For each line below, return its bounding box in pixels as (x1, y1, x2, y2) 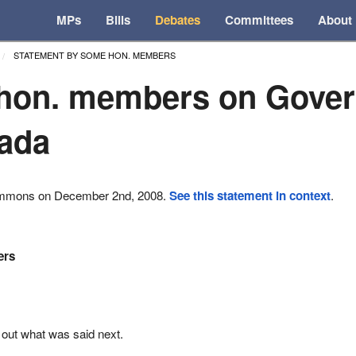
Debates (155, 11, 201, 29)
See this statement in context (169, 187, 331, 205)
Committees (225, 11, 294, 29)
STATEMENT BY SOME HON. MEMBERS (14, 48, 176, 61)
